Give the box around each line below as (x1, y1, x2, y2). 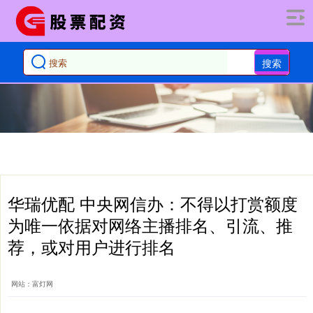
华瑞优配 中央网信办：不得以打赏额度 (8, 191, 298, 215)
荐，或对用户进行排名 (8, 235, 175, 259)
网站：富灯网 (11, 279, 53, 289)
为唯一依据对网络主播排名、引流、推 (8, 213, 293, 237)
